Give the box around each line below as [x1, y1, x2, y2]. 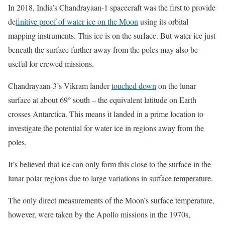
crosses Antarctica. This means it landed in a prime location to [8, 108, 203, 119]
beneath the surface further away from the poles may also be [8, 44, 198, 55]
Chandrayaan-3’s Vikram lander [8, 80, 111, 91]
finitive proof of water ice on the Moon [16, 16, 138, 27]
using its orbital [138, 16, 188, 27]
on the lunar [156, 80, 196, 91]
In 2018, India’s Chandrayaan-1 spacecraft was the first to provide [8, 2, 215, 13]
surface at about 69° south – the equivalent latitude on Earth [8, 94, 196, 105]
